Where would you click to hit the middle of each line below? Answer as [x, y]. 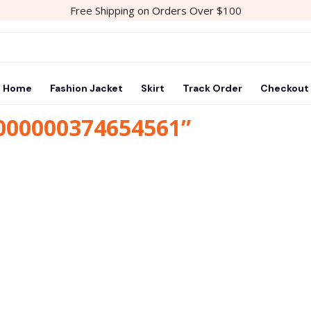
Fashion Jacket [86, 88]
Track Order [212, 88]
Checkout [284, 88]
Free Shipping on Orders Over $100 [155, 10]
